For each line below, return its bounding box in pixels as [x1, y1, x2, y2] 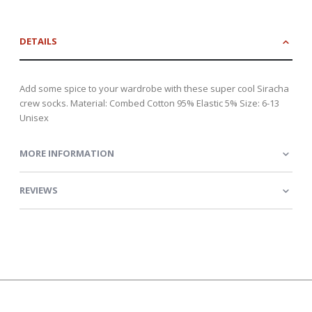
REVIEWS [19, 183, 58, 196]
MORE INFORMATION [19, 146, 114, 159]
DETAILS [19, 34, 57, 47]
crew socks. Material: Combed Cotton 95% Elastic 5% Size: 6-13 [19, 96, 279, 109]
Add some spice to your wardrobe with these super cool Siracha [19, 81, 289, 95]
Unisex [19, 111, 49, 124]
